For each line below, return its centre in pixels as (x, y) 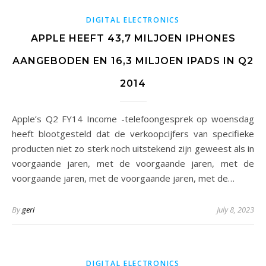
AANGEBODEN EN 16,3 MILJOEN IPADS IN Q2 (133, 61)
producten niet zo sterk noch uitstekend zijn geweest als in (133, 148)
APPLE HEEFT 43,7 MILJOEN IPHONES (133, 38)
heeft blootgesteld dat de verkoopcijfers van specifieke (133, 134)
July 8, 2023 (235, 210)
